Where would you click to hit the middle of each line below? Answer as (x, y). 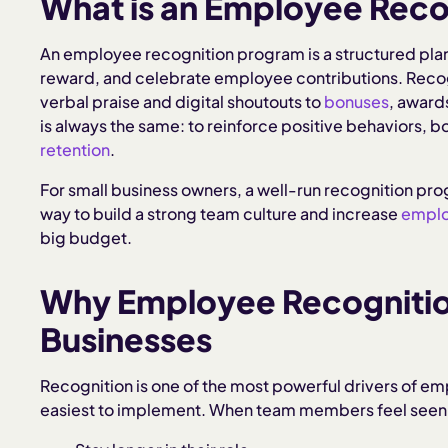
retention (75, 150)
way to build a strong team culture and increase (220, 214)
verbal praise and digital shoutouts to (182, 102)
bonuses (356, 102)
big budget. (87, 238)
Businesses (126, 339)
